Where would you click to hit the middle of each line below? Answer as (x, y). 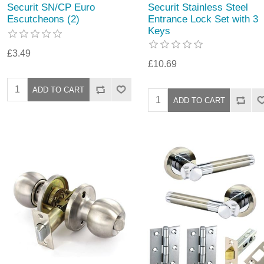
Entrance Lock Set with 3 (203, 19)
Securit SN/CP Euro (51, 8)
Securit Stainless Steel (198, 8)
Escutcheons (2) (44, 19)
